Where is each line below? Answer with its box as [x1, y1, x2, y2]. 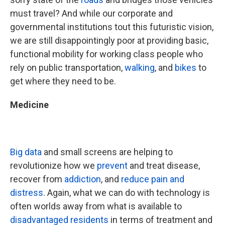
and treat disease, [128, 160, 200, 171]
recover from [10, 174, 64, 184]
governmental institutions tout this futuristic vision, [10, 22, 213, 32]
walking [125, 62, 155, 73]
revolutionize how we [10, 160, 97, 171]
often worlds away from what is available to [10, 201, 182, 211]
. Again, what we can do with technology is [43, 187, 210, 198]
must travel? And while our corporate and [10, 8, 173, 19]
